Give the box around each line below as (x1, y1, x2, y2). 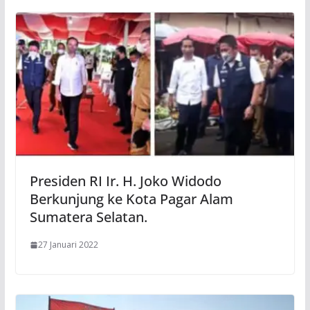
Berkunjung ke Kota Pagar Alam (29, 190, 233, 209)
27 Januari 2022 (37, 239, 98, 251)
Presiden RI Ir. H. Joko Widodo (29, 172, 221, 191)
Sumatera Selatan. (29, 208, 147, 227)
